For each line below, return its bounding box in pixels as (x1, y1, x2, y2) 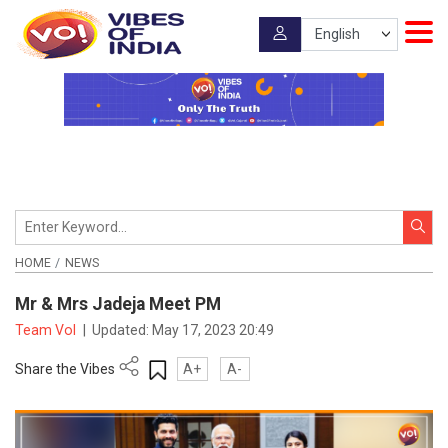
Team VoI (15, 321, 79, 338)
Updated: (92, 321, 153, 338)
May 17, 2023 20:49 (152, 321, 275, 338)
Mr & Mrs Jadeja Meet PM (15, 294, 225, 315)
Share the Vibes (15, 360, 115, 377)
